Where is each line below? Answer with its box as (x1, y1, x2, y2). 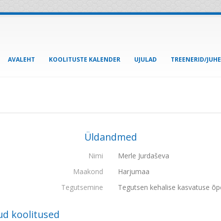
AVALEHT (8, 55, 35, 64)
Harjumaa (118, 167, 149, 176)
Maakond (73, 167, 103, 176)
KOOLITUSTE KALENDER (49, 55, 120, 64)
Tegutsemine (61, 183, 103, 192)
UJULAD (134, 55, 157, 64)
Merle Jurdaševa (118, 151, 169, 160)
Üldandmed (84, 130, 137, 144)
